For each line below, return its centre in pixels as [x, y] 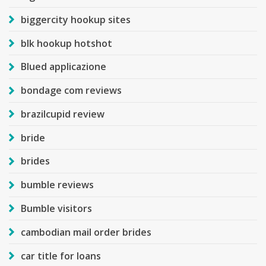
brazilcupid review [63, 114]
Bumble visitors [56, 209]
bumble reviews [57, 185]
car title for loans [61, 256]
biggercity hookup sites [76, 19]
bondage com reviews [71, 91]
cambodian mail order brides [86, 232]
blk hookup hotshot [66, 43]
